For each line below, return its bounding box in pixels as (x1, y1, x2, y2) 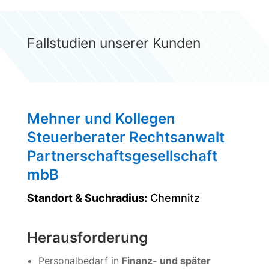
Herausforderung (26, 229, 148, 247)
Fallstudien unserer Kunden (26, 35, 201, 52)
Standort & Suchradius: (26, 192, 147, 205)
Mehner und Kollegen (26, 110, 175, 128)
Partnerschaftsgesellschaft (26, 147, 217, 165)
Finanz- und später (121, 255, 211, 267)
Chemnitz (147, 192, 200, 205)
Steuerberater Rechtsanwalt (26, 128, 225, 147)
